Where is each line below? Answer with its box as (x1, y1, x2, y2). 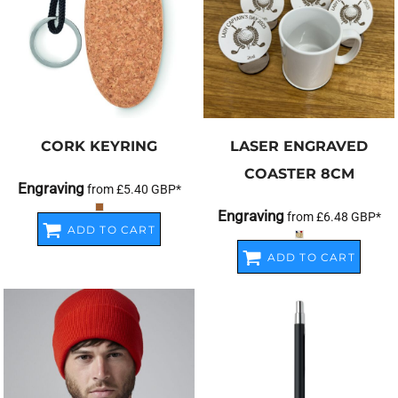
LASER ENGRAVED (230, 138, 368, 155)
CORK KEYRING (41, 138, 157, 155)
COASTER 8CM (243, 165, 354, 182)
